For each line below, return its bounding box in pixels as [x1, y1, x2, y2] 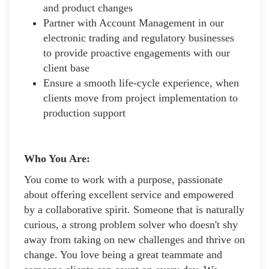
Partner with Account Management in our [43, 16, 224, 29]
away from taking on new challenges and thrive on [24, 233, 245, 246]
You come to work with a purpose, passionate [24, 173, 223, 186]
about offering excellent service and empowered [24, 188, 234, 201]
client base [43, 61, 89, 74]
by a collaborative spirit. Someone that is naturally [24, 203, 244, 216]
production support [43, 106, 125, 119]
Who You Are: [24, 152, 90, 165]
